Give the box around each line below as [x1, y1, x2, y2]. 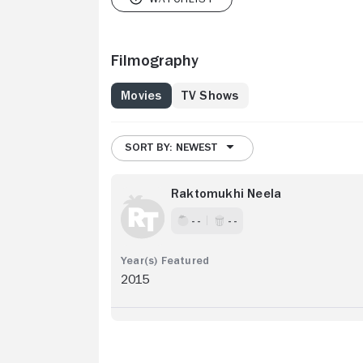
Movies [121, 88, 162, 102]
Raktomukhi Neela [171, 186, 282, 200]
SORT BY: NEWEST [125, 140, 217, 152]
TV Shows [181, 88, 239, 102]
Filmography [111, 51, 199, 68]
